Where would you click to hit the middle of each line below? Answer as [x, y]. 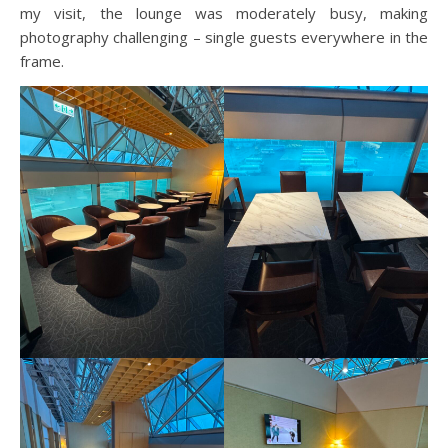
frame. [42, 60]
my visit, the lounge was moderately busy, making [224, 12]
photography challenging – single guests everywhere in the [224, 36]
